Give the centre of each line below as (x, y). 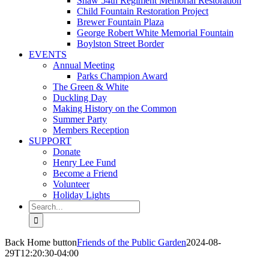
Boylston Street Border (120, 44)
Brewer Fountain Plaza (120, 22)
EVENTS (48, 54)
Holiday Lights (81, 195)
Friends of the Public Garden (131, 242)
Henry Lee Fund (84, 162)
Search (41, 205)
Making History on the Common (115, 108)
